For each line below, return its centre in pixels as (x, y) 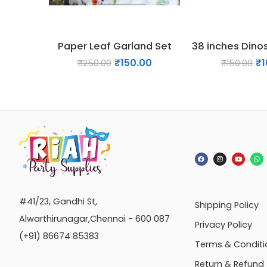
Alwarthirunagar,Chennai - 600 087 (94, 219)
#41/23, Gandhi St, (58, 202)
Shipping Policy (226, 205)
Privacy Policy (223, 224)
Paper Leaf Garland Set (114, 46)
